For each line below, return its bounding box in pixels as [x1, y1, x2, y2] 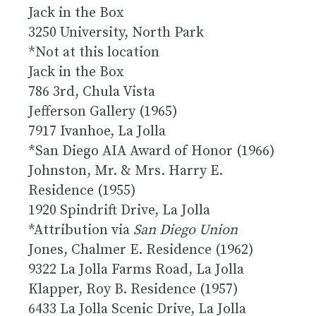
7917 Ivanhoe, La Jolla [28, 122, 166, 140]
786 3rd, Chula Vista [28, 83, 155, 101]
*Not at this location [28, 43, 159, 61]
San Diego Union [133, 221, 238, 239]
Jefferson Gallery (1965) [28, 102, 178, 121]
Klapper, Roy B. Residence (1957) [28, 280, 238, 298]
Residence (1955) [28, 181, 136, 200]
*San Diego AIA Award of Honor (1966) [28, 142, 275, 160]
